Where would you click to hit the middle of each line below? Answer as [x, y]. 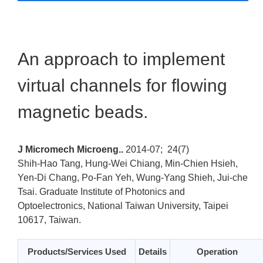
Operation [217, 252]
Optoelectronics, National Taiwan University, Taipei [123, 206]
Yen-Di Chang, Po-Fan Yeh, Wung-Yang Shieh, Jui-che [133, 178]
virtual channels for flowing [122, 85]
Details [153, 252]
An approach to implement [121, 59]
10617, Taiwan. [49, 220]
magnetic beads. [83, 112]
